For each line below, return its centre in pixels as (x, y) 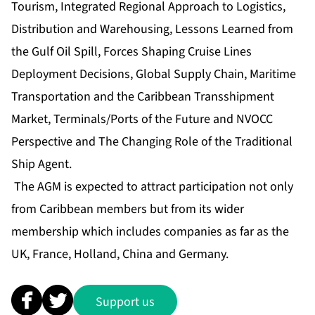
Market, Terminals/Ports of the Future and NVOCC (142, 120)
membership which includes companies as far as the (150, 232)
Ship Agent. (41, 165)
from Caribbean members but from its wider (128, 210)
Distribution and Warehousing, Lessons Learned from (152, 30)
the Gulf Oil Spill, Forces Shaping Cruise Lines (131, 52)
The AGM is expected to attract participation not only (152, 187)
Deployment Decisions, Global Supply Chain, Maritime (154, 75)
